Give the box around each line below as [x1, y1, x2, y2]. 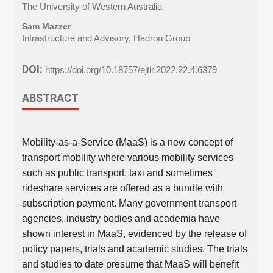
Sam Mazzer [21, 21, 71, 31]
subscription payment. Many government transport [21, 197, 236, 208]
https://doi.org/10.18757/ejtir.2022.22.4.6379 [44, 65, 217, 76]
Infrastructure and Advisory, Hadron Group [21, 33, 190, 43]
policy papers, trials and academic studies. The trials [21, 243, 247, 254]
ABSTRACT [21, 91, 79, 104]
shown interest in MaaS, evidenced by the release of [21, 228, 247, 239]
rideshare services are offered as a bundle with [21, 182, 223, 193]
